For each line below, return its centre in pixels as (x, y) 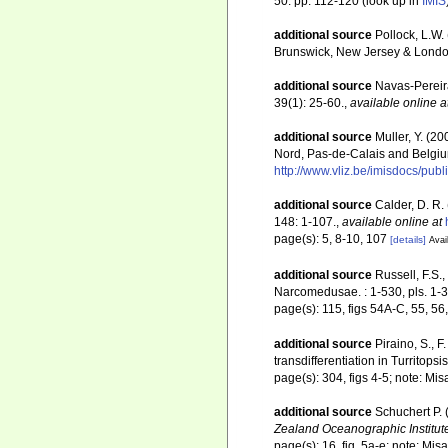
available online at (392, 222)
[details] (408, 240)
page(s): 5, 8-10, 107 (332, 239)
